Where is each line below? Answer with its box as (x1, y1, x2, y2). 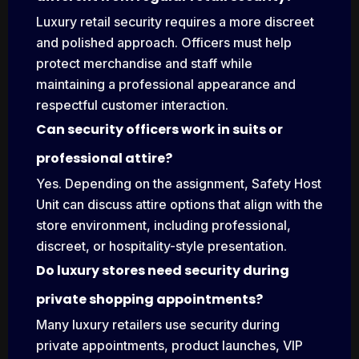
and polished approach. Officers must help (36, 34, 292, 51)
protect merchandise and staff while (36, 55, 252, 72)
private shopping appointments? (36, 290, 263, 309)
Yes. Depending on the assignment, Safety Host (36, 175, 321, 192)
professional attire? (36, 149, 172, 168)
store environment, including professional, (36, 217, 291, 234)
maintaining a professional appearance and (36, 76, 296, 93)
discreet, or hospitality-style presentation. (36, 238, 287, 255)
